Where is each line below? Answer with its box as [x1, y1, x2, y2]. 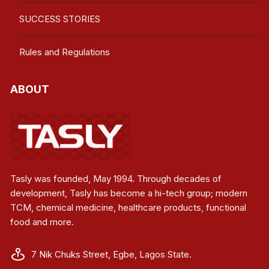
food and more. [10, 216, 74, 228]
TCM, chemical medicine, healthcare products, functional [10, 202, 247, 214]
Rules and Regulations [19, 46, 110, 58]
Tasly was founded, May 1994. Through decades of [10, 173, 222, 185]
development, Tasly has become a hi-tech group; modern [10, 187, 248, 199]
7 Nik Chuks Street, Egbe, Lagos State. [31, 249, 192, 261]
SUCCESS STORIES [19, 13, 101, 25]
